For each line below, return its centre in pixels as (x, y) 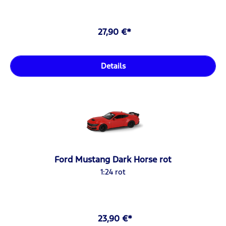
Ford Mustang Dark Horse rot (113, 159)
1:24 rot (113, 172)
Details (113, 66)
